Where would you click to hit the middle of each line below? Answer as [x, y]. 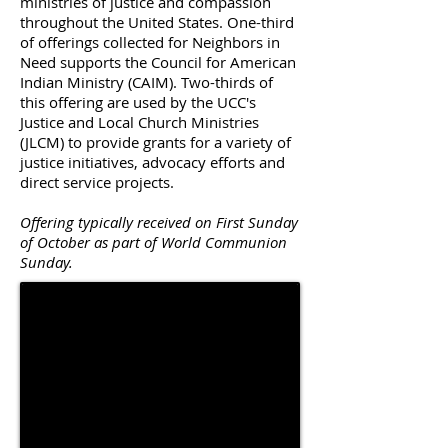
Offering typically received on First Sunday [159, 222]
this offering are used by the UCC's [138, 102]
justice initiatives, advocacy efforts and [152, 162]
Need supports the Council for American [158, 62]
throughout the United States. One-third [157, 22]
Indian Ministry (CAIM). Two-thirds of [146, 82]
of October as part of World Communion [153, 242]
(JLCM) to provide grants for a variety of [155, 142]
